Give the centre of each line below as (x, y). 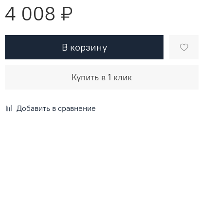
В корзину (84, 47)
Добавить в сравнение (56, 108)
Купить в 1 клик (102, 77)
